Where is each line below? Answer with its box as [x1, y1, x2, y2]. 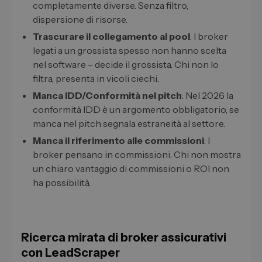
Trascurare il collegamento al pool [33, 30, 190, 43]
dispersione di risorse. [33, 13, 127, 26]
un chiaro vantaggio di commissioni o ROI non [33, 163, 229, 175]
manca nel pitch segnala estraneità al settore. [33, 118, 225, 130]
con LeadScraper [21, 246, 120, 260]
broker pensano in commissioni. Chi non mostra [33, 149, 241, 161]
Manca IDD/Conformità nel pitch [33, 89, 182, 102]
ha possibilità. [33, 177, 91, 189]
